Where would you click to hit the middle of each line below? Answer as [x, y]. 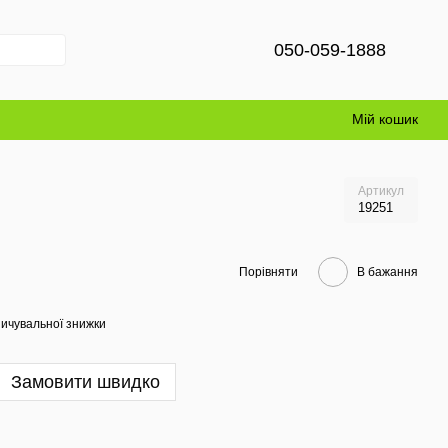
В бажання [387, 271]
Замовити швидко [85, 382]
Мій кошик [385, 119]
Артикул [381, 191]
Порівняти [268, 271]
